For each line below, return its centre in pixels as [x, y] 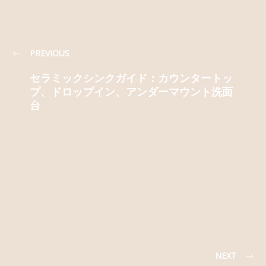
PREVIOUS [50, 53]
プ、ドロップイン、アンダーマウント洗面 [131, 91]
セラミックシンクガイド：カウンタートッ [131, 78]
